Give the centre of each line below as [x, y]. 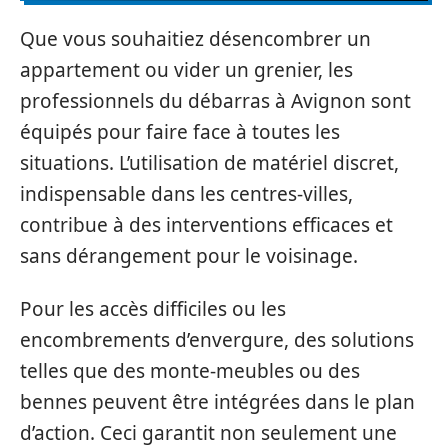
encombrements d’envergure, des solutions [217, 340]
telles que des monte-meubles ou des [190, 371]
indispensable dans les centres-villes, [186, 193]
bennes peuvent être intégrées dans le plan [217, 402]
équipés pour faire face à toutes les [180, 131]
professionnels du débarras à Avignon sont [215, 100]
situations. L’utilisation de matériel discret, [209, 162]
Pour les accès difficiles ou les [153, 309]
